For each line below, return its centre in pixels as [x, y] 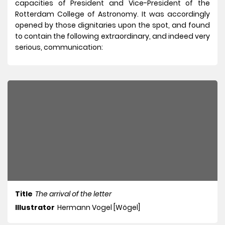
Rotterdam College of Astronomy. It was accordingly [113, 14]
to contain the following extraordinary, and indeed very [113, 36]
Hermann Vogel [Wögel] [99, 208]
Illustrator [35, 208]
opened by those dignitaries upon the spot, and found [113, 25]
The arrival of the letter [73, 194]
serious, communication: [59, 47]
